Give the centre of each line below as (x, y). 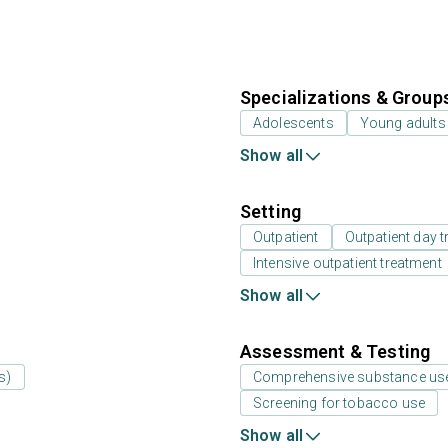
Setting (271, 211)
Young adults (402, 123)
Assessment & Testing (335, 351)
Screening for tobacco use (339, 403)
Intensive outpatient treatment (347, 263)
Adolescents (293, 123)
